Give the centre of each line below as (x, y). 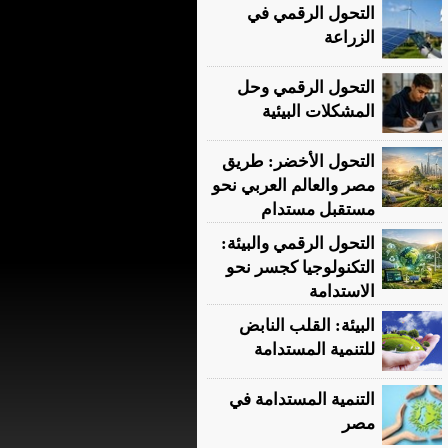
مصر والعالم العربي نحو (293, 185)
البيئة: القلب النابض (307, 325)
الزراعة (349, 37)
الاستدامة (342, 291)
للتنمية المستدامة (314, 349)
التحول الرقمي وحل (306, 87)
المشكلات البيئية (318, 111)
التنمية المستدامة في (302, 399)
